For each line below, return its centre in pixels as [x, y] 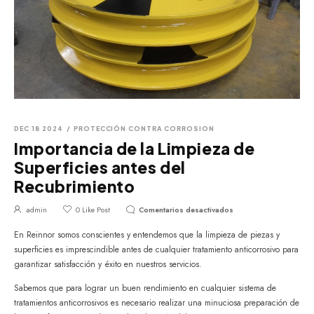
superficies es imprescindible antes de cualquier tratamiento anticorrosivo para [156, 250]
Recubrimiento [75, 186]
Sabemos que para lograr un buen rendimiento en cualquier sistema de [145, 288]
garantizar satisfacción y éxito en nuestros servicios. [108, 265]
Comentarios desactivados [186, 210]
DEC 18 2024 [39, 128]
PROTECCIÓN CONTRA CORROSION [144, 128]
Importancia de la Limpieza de [135, 148]
